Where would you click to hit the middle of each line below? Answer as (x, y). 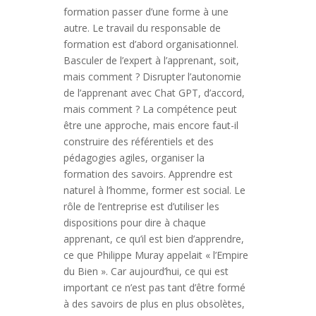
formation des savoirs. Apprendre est (148, 174)
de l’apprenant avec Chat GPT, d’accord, (154, 93)
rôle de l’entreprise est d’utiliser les (141, 206)
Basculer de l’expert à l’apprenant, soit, (151, 60)
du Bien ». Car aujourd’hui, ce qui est (146, 271)
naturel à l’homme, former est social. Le (154, 190)
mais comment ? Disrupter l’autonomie (152, 77)
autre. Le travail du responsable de (142, 28)
